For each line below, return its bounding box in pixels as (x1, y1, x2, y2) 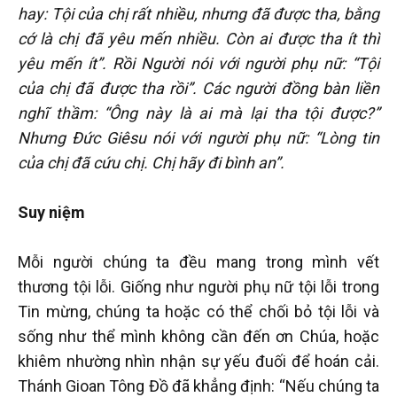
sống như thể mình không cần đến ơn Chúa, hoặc (18, 326, 379, 346)
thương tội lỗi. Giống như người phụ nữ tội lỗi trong (18, 276, 379, 296)
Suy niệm (18, 202, 85, 222)
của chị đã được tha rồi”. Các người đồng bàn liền (18, 78, 379, 97)
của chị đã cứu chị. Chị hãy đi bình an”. (18, 152, 284, 172)
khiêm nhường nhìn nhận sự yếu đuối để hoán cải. (18, 351, 379, 370)
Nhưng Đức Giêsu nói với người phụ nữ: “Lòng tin (18, 128, 379, 147)
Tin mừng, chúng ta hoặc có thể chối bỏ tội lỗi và (18, 301, 379, 321)
